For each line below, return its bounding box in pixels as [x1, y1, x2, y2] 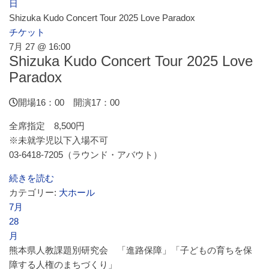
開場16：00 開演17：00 [18, 97, 119, 107]
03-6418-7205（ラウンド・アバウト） [9, 150, 162, 160]
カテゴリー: [9, 187, 59, 198]
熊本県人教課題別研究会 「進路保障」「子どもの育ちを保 [9, 245, 252, 255]
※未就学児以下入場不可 [9, 135, 108, 145]
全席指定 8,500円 [9, 121, 85, 131]
